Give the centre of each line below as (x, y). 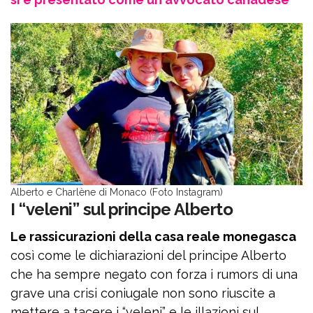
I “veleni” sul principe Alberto (122, 209)
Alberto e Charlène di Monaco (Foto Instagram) (117, 192)
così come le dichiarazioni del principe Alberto (148, 255)
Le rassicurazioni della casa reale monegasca (153, 236)
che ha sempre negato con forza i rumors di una (154, 274)
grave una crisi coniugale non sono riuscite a (143, 293)
